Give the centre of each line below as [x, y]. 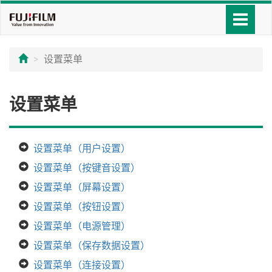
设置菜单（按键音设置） [87, 168]
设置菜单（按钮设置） [82, 207]
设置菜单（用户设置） [82, 148]
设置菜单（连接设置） [82, 265]
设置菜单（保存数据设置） [92, 246]
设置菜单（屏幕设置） [82, 187]
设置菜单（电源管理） [82, 226]
